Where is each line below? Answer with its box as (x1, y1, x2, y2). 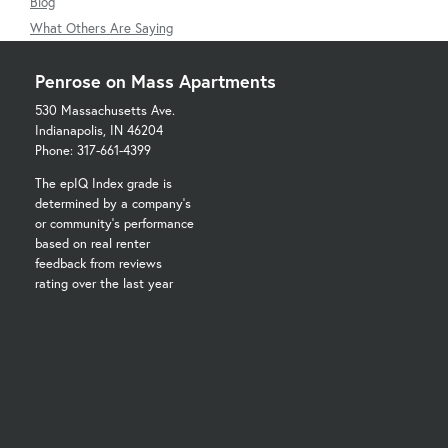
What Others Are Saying (30, 18, 173, 37)
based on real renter (35, 234, 150, 252)
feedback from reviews (35, 254, 162, 272)
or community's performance (35, 214, 194, 232)
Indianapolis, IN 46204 (35, 121, 163, 139)
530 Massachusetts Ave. (35, 101, 175, 119)
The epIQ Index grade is (35, 174, 172, 192)
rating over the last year (35, 274, 173, 292)
